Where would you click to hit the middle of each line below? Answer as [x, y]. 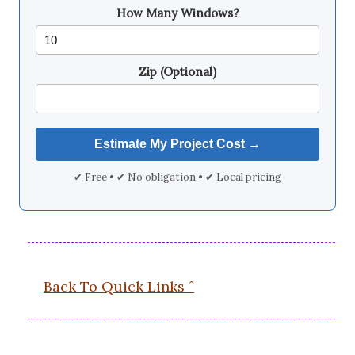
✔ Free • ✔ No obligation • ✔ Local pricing [177, 177]
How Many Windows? [177, 13]
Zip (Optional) [177, 72]
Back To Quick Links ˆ [119, 287]
